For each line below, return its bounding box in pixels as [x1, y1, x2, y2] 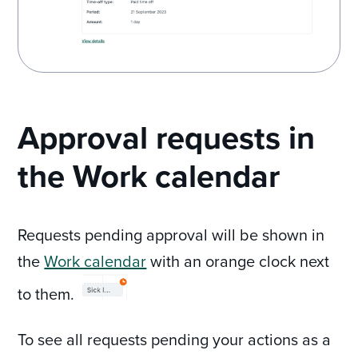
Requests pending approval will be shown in [18, 223, 325, 247]
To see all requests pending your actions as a [18, 328, 332, 352]
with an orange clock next [146, 249, 330, 273]
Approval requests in [18, 114, 316, 161]
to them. [18, 282, 83, 306]
